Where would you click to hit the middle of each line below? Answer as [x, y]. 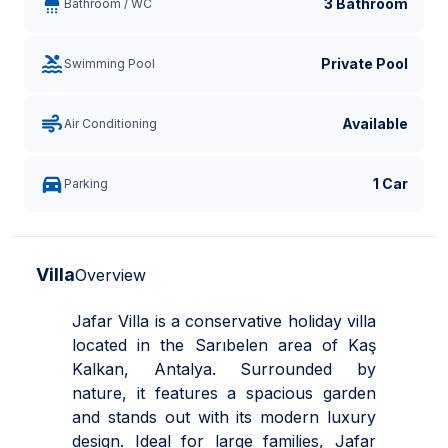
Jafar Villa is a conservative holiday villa [224, 321]
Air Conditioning [110, 123]
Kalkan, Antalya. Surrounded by [224, 369]
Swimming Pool [109, 63]
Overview [110, 275]
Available [375, 123]
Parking [86, 183]
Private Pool [364, 63]
